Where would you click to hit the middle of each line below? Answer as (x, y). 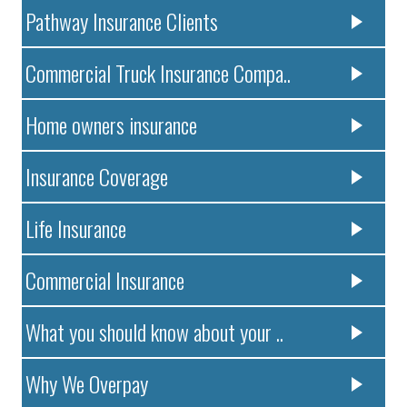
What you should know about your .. (155, 331)
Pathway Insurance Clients (122, 20)
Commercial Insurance (105, 279)
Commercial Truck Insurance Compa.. (159, 72)
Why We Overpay (87, 383)
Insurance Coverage (97, 176)
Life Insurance (76, 228)
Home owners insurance (112, 124)
